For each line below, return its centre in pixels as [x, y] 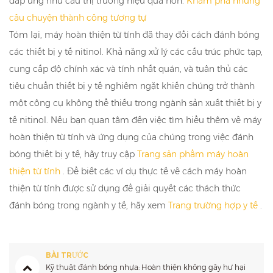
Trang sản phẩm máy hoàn [193, 154]
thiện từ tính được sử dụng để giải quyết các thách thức [125, 189]
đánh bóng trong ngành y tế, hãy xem [89, 206]
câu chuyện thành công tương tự [78, 18]
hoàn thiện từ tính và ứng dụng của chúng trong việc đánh [131, 137]
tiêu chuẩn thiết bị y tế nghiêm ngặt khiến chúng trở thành [132, 86]
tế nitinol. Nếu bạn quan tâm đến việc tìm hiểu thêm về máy [135, 120]
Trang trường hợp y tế [214, 206]
